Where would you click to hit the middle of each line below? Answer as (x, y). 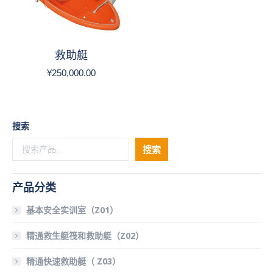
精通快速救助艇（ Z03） (73, 261)
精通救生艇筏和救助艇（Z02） (85, 236)
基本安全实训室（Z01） (72, 210)
